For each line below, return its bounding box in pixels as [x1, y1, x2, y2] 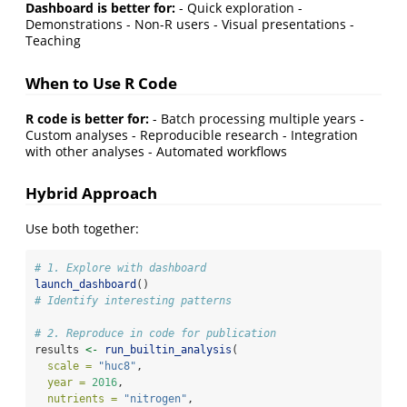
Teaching [25, 32, 81, 49]
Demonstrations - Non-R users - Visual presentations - [25, 15, 354, 33]
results [35, 343, 85, 357]
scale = [47, 360, 92, 373]
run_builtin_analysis [104, 343, 232, 357]
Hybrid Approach [25, 183, 157, 204]
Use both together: [25, 220, 139, 238]
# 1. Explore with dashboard [35, 262, 206, 275]
